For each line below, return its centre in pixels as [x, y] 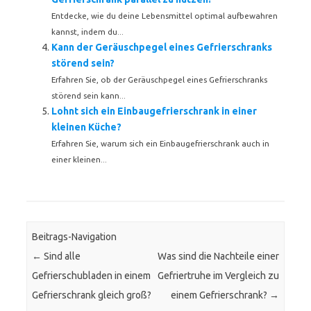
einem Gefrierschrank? [220, 295]
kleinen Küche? [86, 127]
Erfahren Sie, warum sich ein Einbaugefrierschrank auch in [160, 143]
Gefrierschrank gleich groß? [92, 295]
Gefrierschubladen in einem [92, 276]
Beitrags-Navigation [75, 237]
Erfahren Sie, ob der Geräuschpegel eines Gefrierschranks [159, 79]
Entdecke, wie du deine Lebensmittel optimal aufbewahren [165, 16]
